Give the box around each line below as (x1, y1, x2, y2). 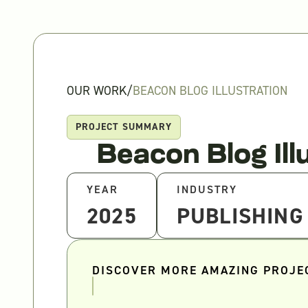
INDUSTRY (176, 182, 237, 197)
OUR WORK (67, 82, 126, 99)
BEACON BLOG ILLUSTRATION (133, 82, 287, 99)
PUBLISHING (176, 201, 304, 231)
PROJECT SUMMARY (76, 120, 172, 134)
